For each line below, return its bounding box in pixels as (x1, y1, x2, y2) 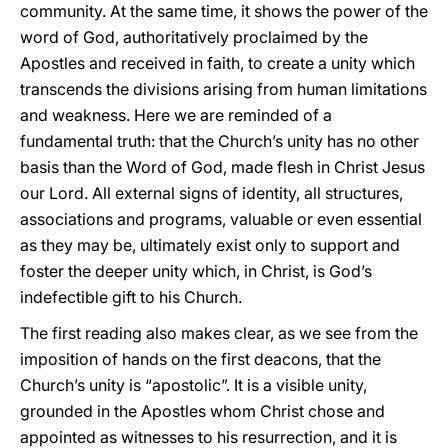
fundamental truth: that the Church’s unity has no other (20, 131, 419, 151)
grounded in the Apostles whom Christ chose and (20, 401, 385, 421)
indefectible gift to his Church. (20, 287, 242, 307)
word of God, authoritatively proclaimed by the (20, 27, 368, 47)
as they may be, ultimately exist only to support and (20, 235, 400, 255)
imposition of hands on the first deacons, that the (20, 349, 381, 369)
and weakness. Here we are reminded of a (20, 105, 332, 125)
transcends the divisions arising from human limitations (20, 79, 427, 99)
